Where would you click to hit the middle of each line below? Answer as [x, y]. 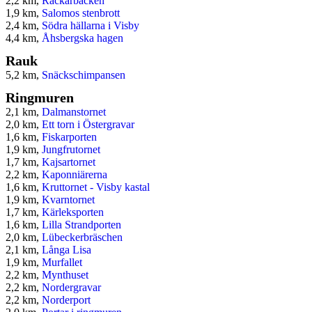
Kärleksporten [73, 212]
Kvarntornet [68, 200]
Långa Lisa [67, 250]
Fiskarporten [69, 137]
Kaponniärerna [75, 175]
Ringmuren [40, 98]
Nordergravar [71, 288]
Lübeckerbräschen [82, 237]
